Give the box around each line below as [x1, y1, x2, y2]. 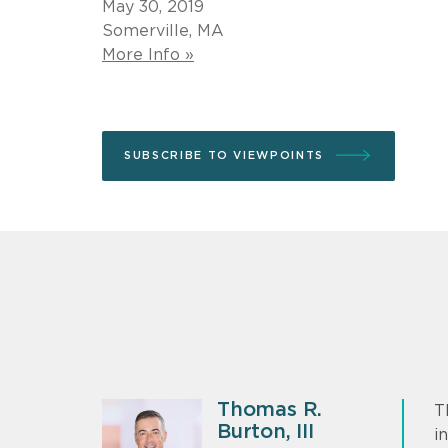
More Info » [102, 46, 194, 63]
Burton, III [217, 421, 314, 442]
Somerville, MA [102, 22, 224, 39]
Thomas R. [217, 399, 323, 420]
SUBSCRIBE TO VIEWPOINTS [124, 149, 324, 161]
